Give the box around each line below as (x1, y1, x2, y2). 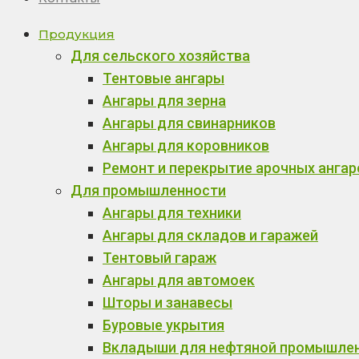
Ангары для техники (103, 204, 241, 221)
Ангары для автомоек (103, 272, 255, 288)
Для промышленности (71, 182, 226, 199)
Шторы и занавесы (103, 294, 232, 311)
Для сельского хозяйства (71, 47, 250, 64)
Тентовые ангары (103, 70, 224, 87)
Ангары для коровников (103, 137, 269, 154)
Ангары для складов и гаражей (103, 227, 318, 244)
